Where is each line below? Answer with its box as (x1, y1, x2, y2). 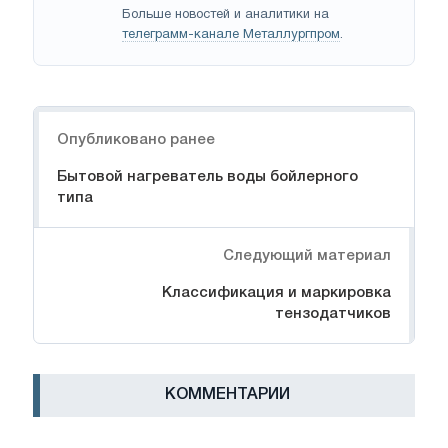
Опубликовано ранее (57, 133, 215, 148)
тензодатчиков (275, 307, 391, 322)
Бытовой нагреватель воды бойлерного (57, 170, 358, 185)
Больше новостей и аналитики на (122, 9, 329, 22)
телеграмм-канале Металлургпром (122, 29, 340, 42)
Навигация (34, 110, 116, 125)
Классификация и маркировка (162, 286, 391, 301)
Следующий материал (223, 249, 391, 264)
